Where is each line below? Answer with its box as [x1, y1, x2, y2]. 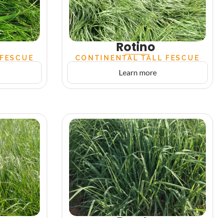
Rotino [116, 39, 156, 55]
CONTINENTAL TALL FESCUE [75, 54, 200, 62]
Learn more [118, 68, 157, 77]
